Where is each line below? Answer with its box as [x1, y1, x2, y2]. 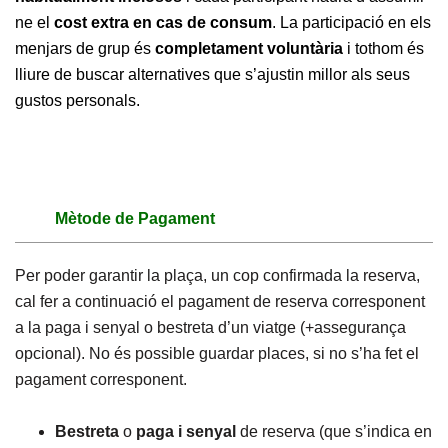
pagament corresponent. [15, 371, 187, 388]
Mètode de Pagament [55, 210, 215, 227]
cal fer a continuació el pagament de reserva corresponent [15, 293, 425, 310]
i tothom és [343, 40, 424, 57]
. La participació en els [272, 14, 431, 31]
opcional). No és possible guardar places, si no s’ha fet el [15, 345, 419, 362]
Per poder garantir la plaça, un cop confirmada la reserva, [15, 267, 420, 284]
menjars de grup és [15, 40, 155, 57]
